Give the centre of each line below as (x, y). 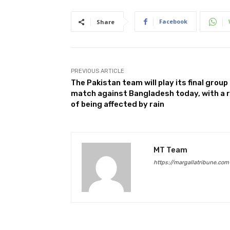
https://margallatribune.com (191, 163)
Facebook (173, 22)
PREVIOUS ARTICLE (98, 71)
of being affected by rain (118, 104)
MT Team (170, 150)
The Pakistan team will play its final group (149, 83)
